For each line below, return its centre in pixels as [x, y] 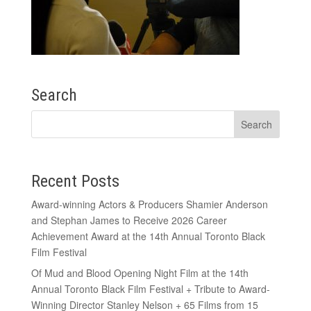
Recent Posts [75, 181]
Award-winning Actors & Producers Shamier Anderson [149, 204]
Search [54, 95]
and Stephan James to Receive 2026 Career [129, 220]
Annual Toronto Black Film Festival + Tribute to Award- [150, 288]
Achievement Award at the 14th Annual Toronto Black [148, 236]
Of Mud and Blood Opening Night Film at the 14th [140, 272]
